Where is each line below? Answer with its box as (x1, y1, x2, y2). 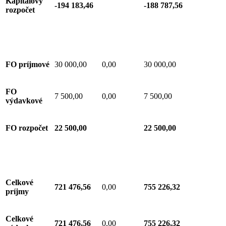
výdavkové (6, 96, 42, 105)
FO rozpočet (6, 123, 48, 132)
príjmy (6, 187, 29, 196)
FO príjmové (6, 60, 49, 69)
